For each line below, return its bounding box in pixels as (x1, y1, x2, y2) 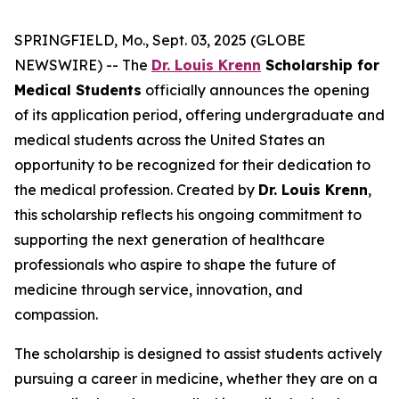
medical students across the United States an (14, 131, 325, 149)
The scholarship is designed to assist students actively (14, 345, 382, 362)
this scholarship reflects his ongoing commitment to (14, 206, 362, 224)
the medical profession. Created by (14, 181, 258, 199)
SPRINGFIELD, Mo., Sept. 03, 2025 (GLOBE (14, 31, 305, 49)
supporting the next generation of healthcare (14, 231, 325, 248)
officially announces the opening (142, 81, 370, 99)
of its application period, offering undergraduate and (14, 106, 385, 124)
